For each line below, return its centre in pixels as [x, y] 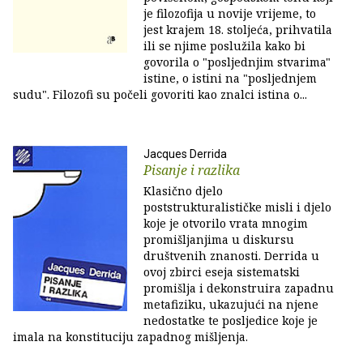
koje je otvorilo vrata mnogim [226, 223]
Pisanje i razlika [192, 170]
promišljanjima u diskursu [219, 239]
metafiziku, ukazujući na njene [231, 304]
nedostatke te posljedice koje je [231, 320]
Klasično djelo [183, 191]
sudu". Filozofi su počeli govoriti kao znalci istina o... [160, 94]
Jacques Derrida [185, 154]
